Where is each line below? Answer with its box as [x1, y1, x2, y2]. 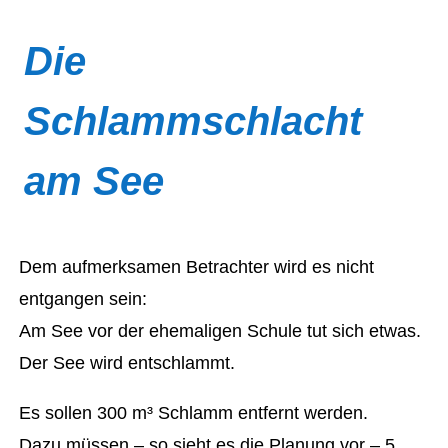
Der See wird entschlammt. [19, 353, 236, 373]
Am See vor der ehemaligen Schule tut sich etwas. [19, 321, 422, 341]
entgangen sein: [19, 289, 148, 309]
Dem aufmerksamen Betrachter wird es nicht [19, 257, 375, 277]
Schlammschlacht [23, 99, 362, 143]
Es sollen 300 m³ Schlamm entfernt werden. [19, 403, 369, 423]
